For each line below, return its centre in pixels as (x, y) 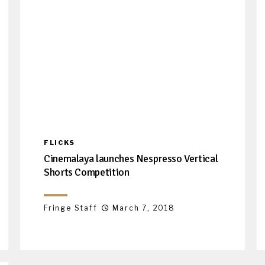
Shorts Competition (87, 172)
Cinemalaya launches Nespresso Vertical (131, 158)
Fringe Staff (71, 208)
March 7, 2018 (144, 208)
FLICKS (59, 142)
